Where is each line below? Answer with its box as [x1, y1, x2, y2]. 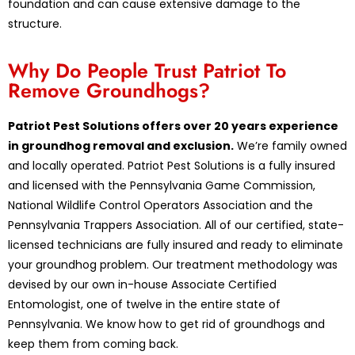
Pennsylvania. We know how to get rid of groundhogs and [8, 316, 325, 333]
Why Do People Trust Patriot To [8, 56, 286, 86]
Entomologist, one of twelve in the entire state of [8, 296, 281, 313]
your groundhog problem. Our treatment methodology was [8, 257, 338, 273]
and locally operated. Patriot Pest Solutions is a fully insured [8, 158, 335, 174]
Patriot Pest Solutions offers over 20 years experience [8, 118, 338, 135]
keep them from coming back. [8, 336, 178, 353]
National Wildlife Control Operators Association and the [8, 197, 313, 214]
